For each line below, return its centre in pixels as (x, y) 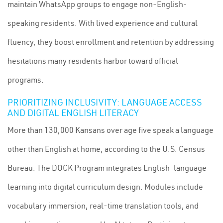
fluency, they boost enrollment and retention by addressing (111, 42)
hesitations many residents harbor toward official (93, 61)
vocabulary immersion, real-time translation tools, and (103, 206)
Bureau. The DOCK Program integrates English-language (107, 168)
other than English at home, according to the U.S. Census (106, 149)
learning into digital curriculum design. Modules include (105, 187)
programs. (26, 80)
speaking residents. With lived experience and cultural (103, 23)
